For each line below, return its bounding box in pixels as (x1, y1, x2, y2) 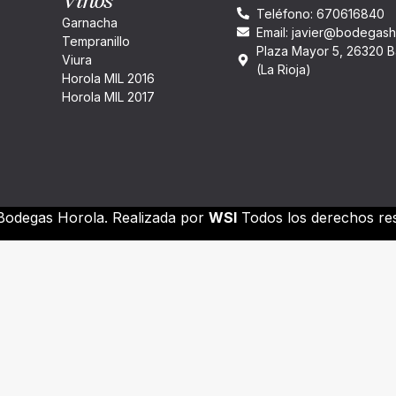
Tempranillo (62, 33, 131, 49)
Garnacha (62, 14, 118, 30)
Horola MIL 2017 (62, 88, 156, 104)
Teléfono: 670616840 (256, 5, 385, 21)
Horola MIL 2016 (62, 70, 156, 86)
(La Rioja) (256, 61, 312, 77)
